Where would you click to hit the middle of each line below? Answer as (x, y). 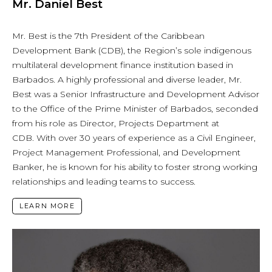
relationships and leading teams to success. (104, 181)
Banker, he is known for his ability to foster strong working (135, 167)
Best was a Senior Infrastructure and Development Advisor (136, 94)
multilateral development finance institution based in (123, 65)
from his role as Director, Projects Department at (116, 123)
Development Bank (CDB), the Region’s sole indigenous (132, 50)
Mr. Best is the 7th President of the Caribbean (108, 36)
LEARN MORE (47, 206)
